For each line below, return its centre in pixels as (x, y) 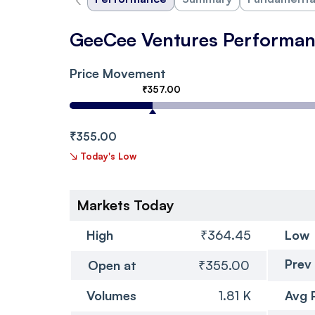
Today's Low (108, 156)
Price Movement (118, 73)
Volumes (111, 295)
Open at (112, 265)
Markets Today (126, 205)
